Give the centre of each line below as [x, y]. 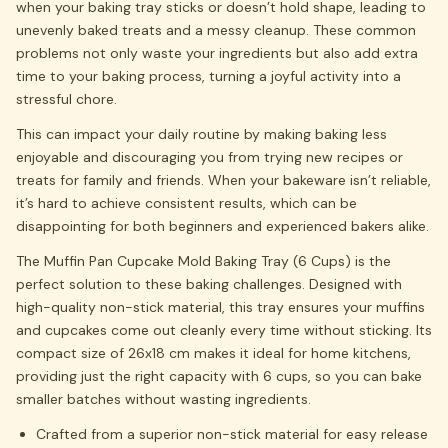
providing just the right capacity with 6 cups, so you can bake [219, 376]
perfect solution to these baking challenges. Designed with [209, 284]
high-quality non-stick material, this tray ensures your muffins [220, 307]
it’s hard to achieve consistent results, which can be [186, 203]
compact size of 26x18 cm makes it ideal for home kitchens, [213, 353]
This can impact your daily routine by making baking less [201, 134]
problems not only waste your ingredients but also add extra [217, 53]
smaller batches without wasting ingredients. [163, 399]
